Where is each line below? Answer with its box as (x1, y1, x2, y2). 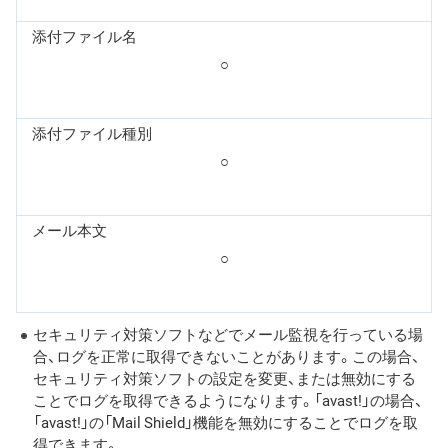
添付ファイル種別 (32, 122, 152, 145)
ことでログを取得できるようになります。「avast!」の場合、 (33, 389, 423, 412)
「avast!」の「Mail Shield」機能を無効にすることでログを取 (33, 411, 418, 434)
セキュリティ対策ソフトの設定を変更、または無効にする (33, 367, 416, 390)
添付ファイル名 (32, 25, 137, 48)
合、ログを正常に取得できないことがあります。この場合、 (33, 345, 420, 368)
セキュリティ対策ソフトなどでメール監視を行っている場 (33, 323, 423, 346)
